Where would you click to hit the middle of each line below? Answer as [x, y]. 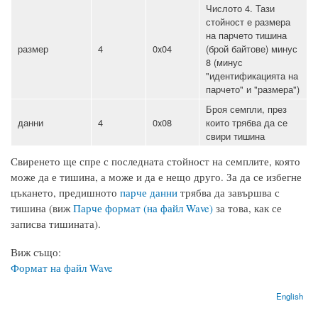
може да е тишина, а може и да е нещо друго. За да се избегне [156, 176]
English [290, 296]
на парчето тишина [246, 35]
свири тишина [235, 136]
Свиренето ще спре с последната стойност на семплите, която [155, 161]
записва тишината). [56, 223]
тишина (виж [42, 208]
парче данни [149, 192]
